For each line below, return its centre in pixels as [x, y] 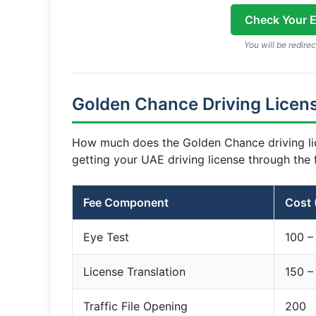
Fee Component [126, 202]
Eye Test [106, 237]
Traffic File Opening [135, 306]
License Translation [134, 272]
